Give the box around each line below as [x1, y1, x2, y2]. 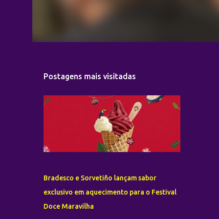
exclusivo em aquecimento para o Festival [43, 188, 176, 196]
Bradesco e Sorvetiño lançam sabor [43, 174, 156, 182]
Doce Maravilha [43, 202, 94, 210]
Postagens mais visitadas [43, 72, 136, 81]
